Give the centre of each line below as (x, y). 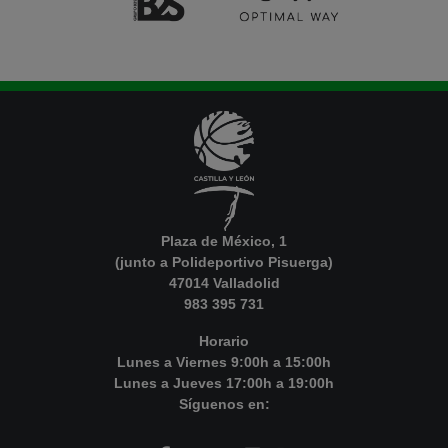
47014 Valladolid (224, 282)
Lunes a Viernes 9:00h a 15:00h (224, 361)
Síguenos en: (224, 403)
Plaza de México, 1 (224, 240)
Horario (224, 340)
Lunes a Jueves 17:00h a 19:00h (224, 382)
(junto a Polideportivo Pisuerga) (224, 261)
